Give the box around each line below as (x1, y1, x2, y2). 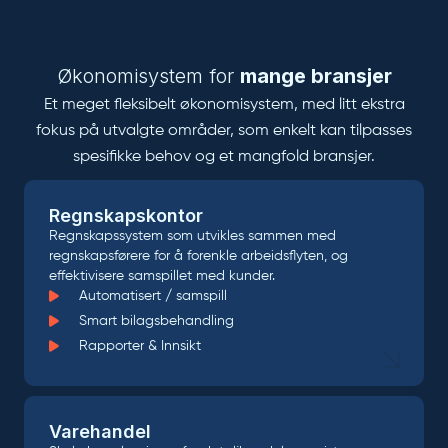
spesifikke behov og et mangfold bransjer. (73, 149, 375, 166)
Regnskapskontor (49, 205, 203, 227)
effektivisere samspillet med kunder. (49, 269, 275, 284)
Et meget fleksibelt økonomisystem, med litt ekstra (43, 97, 405, 114)
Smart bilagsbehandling (79, 314, 234, 329)
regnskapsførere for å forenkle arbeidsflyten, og (49, 249, 348, 264)
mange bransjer (239, 64, 392, 89)
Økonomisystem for (56, 64, 240, 89)
